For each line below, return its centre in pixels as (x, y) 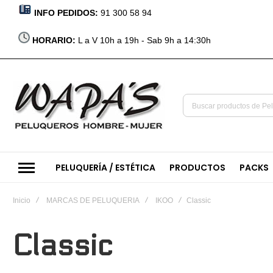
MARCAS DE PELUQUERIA (93, 200)
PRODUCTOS (197, 167)
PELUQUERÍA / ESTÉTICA (105, 167)
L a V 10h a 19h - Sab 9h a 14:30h (144, 40)
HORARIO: (55, 40)
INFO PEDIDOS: (67, 13)
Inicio (22, 200)
